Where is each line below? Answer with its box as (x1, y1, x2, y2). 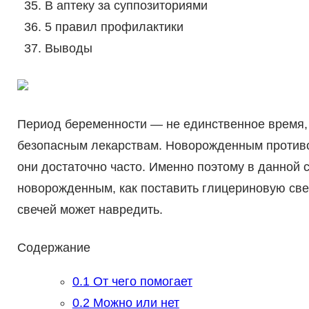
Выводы (44, 41, 92, 56)
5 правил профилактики (44, 20, 183, 34)
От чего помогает (89, 275, 192, 289)
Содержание (17, 241, 90, 255)
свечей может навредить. (17, 203, 163, 217)
